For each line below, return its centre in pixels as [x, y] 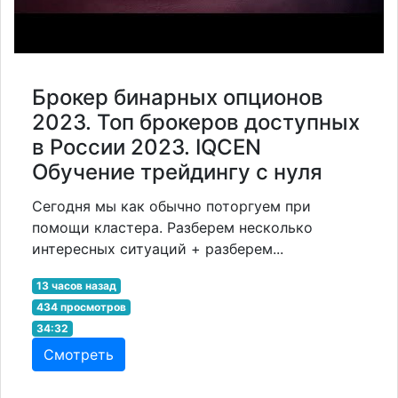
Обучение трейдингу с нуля [177, 171]
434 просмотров [81, 306]
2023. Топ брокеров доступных [196, 122]
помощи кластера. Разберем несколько [172, 227]
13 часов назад [76, 285]
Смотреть [79, 354]
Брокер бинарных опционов [178, 97]
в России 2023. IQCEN [147, 147]
